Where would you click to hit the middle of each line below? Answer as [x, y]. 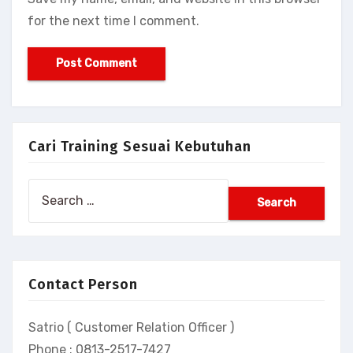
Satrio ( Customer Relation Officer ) [131, 328]
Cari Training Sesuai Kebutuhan [140, 146]
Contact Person [83, 285]
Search [48, 188]
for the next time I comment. [113, 20]
